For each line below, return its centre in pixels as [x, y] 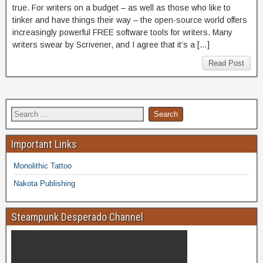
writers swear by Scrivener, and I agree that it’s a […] [111, 44]
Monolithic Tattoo [43, 166]
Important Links [44, 144]
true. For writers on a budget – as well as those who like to [122, 7]
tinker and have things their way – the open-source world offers [130, 20]
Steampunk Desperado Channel [77, 217]
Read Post [226, 63]
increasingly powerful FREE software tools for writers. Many [122, 32]
